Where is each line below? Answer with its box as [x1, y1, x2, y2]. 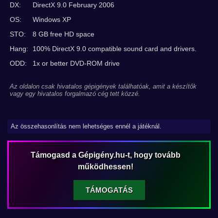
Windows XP [33, 16, 71, 23]
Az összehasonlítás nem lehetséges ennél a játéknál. [11, 123, 162, 130]
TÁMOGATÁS [85, 186, 133, 194]
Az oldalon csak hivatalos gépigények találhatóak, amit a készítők [10, 83, 197, 90]
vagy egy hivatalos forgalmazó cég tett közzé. [10, 90, 140, 97]
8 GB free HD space [33, 30, 94, 38]
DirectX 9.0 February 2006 [33, 1, 114, 9]
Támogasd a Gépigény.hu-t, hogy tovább [30, 151, 181, 159]
